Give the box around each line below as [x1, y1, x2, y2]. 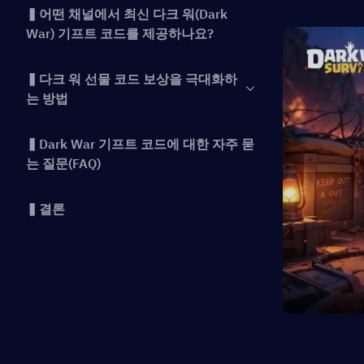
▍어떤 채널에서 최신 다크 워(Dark [26, 6, 227, 22]
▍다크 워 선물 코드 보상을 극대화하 [26, 71, 237, 87]
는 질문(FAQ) [26, 155, 101, 171]
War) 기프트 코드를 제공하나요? [26, 25, 214, 41]
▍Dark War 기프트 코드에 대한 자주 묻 [26, 136, 254, 152]
